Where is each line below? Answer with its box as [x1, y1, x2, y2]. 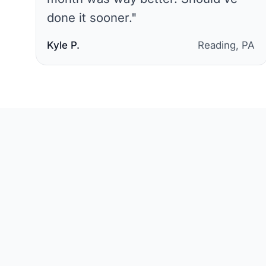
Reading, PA [197, 39, 255, 51]
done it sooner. [47, 9, 131, 25]
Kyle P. [47, 39, 80, 51]
